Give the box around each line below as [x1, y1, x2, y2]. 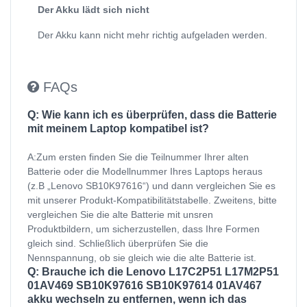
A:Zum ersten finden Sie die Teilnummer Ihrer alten [27, 151, 249, 162]
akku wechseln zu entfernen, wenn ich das [27, 293, 247, 305]
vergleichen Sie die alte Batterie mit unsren [27, 208, 213, 220]
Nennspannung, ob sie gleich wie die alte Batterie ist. [27, 251, 256, 263]
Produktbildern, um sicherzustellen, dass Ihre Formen [27, 223, 260, 234]
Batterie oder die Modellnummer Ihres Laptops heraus [27, 165, 262, 177]
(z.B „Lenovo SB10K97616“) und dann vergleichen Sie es [27, 180, 275, 191]
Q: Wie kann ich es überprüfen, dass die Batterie [27, 108, 277, 121]
